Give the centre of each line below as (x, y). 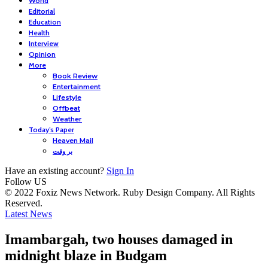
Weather (67, 119)
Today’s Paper (51, 130)
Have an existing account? (54, 171)
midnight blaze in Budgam (86, 255)
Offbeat (66, 108)
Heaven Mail (73, 141)
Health (39, 33)
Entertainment (77, 87)
